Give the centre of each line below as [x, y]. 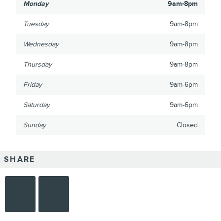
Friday [33, 85]
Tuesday [36, 24]
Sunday [35, 125]
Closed [187, 125]
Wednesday [41, 44]
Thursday [37, 65]
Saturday [37, 105]
